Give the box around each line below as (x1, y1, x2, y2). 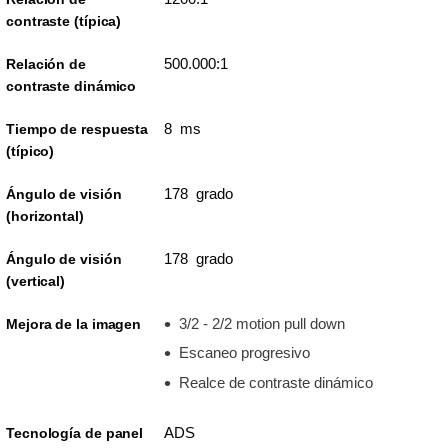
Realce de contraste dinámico (178, 373, 373, 391)
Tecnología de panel (6, 425, 144, 441)
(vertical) (6, 272, 66, 289)
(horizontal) (6, 207, 84, 224)
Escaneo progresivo (178, 344, 310, 361)
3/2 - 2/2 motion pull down (178, 314, 345, 332)
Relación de (6, 55, 86, 72)
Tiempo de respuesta (6, 120, 149, 137)
